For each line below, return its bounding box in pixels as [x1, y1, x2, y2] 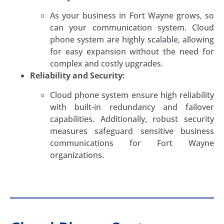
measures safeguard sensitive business [50, 125, 214, 136]
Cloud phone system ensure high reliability [50, 89, 214, 100]
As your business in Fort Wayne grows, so [50, 10, 214, 21]
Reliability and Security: [30, 70, 125, 81]
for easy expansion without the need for [50, 46, 214, 57]
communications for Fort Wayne [50, 137, 214, 148]
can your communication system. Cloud [50, 22, 214, 33]
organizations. [50, 149, 104, 160]
